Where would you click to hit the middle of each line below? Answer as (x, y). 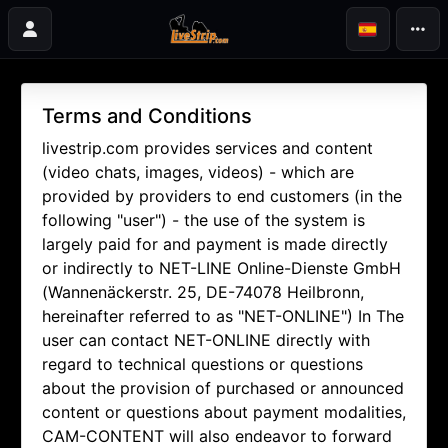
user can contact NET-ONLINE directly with (206, 340)
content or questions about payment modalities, (224, 412)
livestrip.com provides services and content (207, 148)
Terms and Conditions (147, 116)
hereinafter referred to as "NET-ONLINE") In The (223, 316)
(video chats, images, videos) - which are (198, 172)
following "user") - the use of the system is (203, 220)
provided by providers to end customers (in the (222, 196)
